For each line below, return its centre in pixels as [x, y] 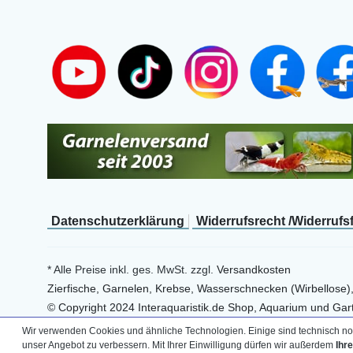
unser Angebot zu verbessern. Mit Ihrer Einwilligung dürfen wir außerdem [179, 345]
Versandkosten [254, 269]
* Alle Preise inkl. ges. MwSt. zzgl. [132, 269]
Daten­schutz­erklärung [118, 221]
